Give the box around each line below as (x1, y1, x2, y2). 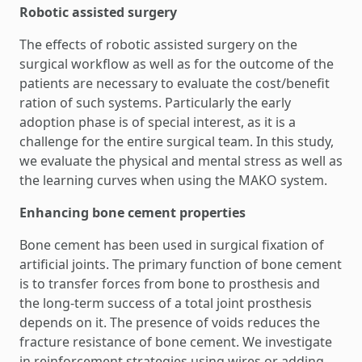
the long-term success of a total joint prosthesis (19, 294, 312, 312)
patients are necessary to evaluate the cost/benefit (19, 74, 330, 92)
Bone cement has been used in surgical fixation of (19, 236, 324, 254)
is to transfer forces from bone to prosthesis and (19, 275, 320, 293)
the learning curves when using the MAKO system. (19, 171, 327, 189)
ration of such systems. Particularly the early (19, 94, 291, 112)
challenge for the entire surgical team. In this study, (19, 133, 334, 150)
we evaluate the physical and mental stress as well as (19, 152, 343, 170)
